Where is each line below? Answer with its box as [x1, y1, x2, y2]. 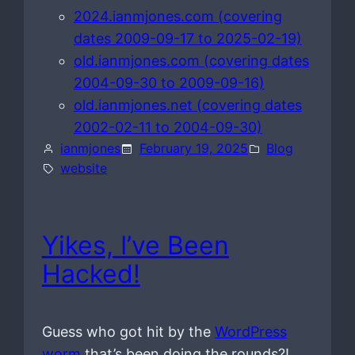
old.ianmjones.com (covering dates [73, 52, 309, 70]
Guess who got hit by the [41, 323, 215, 340]
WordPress [214, 323, 287, 340]
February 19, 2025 [139, 140, 248, 157]
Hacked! [41, 258, 140, 290]
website [60, 160, 108, 177]
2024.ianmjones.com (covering [73, 8, 282, 25]
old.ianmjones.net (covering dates [73, 97, 302, 114]
